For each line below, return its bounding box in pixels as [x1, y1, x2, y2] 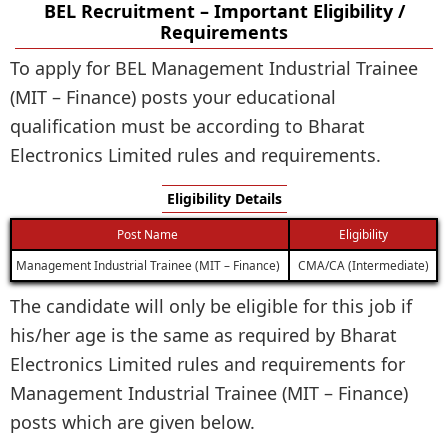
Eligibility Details [166, 188, 282, 208]
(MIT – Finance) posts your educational [10, 84, 336, 109]
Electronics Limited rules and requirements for [10, 351, 405, 376]
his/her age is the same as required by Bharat [10, 322, 397, 347]
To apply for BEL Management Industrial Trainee [10, 55, 418, 80]
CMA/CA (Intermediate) [297, 256, 429, 273]
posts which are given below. [10, 409, 255, 434]
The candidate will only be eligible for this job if [10, 293, 412, 318]
